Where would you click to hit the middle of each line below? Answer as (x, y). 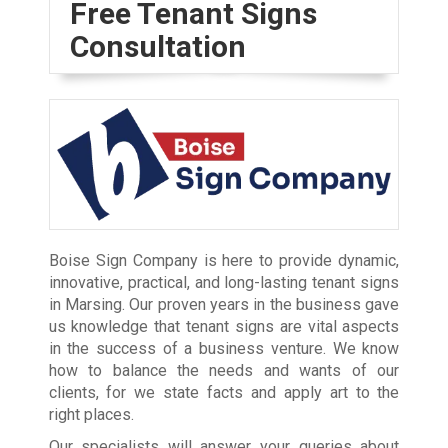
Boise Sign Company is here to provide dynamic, (224, 260)
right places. (91, 414)
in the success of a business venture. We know (224, 348)
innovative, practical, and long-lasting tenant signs (224, 282)
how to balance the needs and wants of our (224, 370)
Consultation (157, 46)
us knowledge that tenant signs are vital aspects (224, 326)
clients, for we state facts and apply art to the (224, 392)
